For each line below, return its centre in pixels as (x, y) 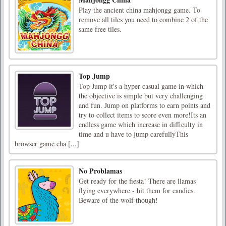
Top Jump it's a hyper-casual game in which (141, 86)
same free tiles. (100, 29)
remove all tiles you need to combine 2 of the (143, 20)
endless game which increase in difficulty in (141, 125)
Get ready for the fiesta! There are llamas (137, 181)
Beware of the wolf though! (118, 200)
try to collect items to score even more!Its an (143, 115)
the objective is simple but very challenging (141, 96)
